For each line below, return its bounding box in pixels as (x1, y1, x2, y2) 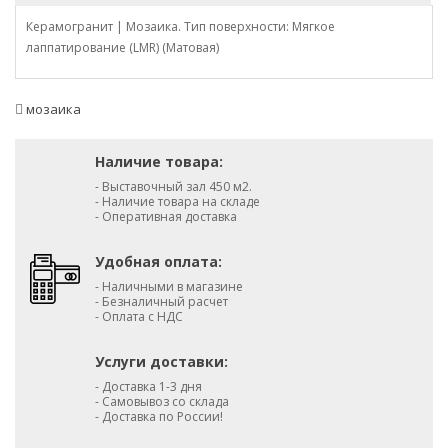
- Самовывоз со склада (95, 392, 229, 410)
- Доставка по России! (95, 407, 223, 425)
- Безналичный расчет (95, 292, 228, 310)
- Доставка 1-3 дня (95, 377, 202, 395)
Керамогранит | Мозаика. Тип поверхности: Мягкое (26, 17, 335, 35)
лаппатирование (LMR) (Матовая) (26, 38, 219, 56)
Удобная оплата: (95, 251, 222, 271)
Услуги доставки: (95, 351, 228, 371)
